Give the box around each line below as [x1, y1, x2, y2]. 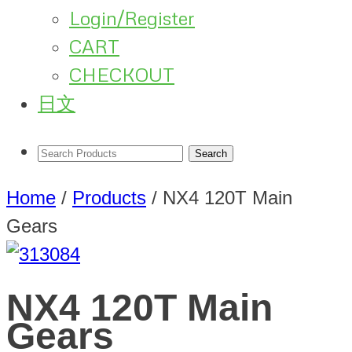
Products [72, 187, 146, 209]
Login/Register [69, 6, 195, 30]
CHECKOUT [69, 63, 174, 86]
